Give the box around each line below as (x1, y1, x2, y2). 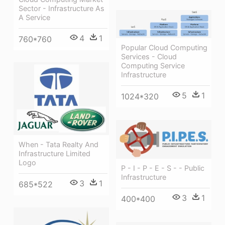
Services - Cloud (121, 52, 177, 61)
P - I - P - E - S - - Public (121, 163, 204, 172)
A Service (19, 13, 50, 22)
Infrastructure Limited (19, 149, 90, 158)
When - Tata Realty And (19, 140, 98, 149)
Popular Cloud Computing (121, 43, 207, 52)
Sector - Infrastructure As (19, 4, 104, 13)
